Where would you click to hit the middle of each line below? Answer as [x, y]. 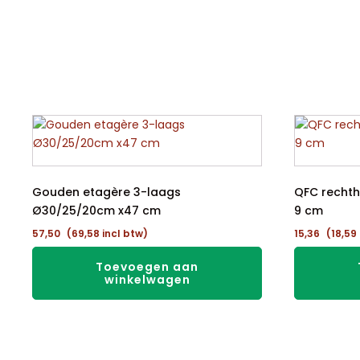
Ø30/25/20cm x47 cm [96, 211]
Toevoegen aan [147, 267]
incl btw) [124, 233]
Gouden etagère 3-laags [106, 192]
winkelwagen [147, 280]
